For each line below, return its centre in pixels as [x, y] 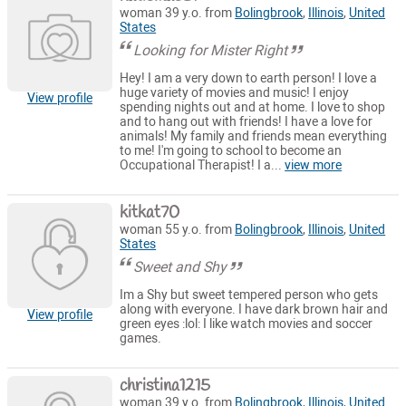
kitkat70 [150, 213]
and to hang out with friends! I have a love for [246, 122]
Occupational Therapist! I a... [203, 166]
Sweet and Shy [180, 266]
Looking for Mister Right [211, 50]
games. [141, 339]
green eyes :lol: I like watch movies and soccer [246, 324]
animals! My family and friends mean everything [254, 137]
